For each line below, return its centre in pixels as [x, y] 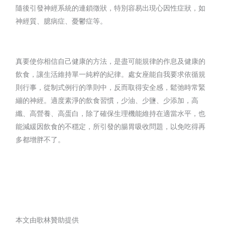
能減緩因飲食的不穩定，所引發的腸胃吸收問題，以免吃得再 [111, 126]
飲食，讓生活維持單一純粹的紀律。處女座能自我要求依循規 [111, 74]
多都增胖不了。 [40, 139]
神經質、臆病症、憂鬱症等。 [62, 21]
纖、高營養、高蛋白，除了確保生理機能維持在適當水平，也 [111, 113]
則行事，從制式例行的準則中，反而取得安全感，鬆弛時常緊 [111, 87]
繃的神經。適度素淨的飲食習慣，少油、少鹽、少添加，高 [107, 100]
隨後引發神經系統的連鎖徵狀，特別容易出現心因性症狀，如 [111, 8]
